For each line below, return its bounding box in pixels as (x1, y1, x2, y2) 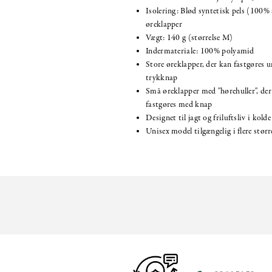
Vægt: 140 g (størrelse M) (146, 32, 233, 44)
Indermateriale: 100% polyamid (146, 46, 254, 58)
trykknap (146, 72, 178, 84)
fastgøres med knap (146, 99, 212, 111)
